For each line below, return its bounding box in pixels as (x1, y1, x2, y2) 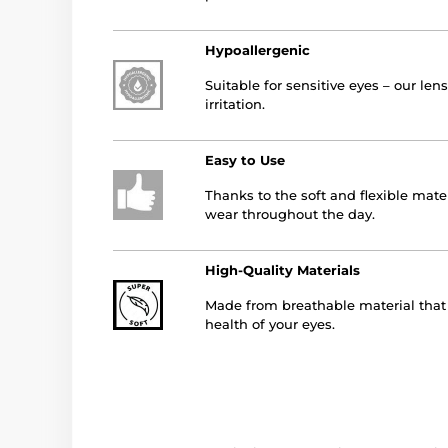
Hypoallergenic (205, 41, 310, 58)
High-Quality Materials (205, 261, 360, 278)
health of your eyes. (205, 315, 335, 332)
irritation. (205, 95, 265, 112)
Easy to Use (205, 151, 285, 168)
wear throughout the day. (205, 205, 375, 222)
